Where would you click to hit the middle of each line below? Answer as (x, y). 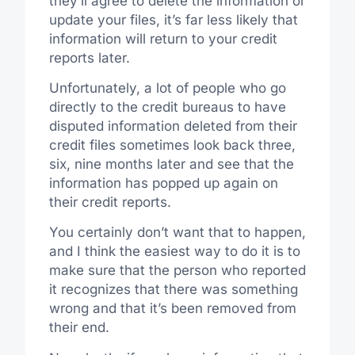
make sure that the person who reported (177, 271)
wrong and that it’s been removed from (172, 309)
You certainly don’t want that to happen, (177, 233)
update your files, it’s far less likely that (173, 19)
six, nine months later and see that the (171, 164)
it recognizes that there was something (173, 290)
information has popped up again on (163, 183)
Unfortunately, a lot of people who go (167, 88)
